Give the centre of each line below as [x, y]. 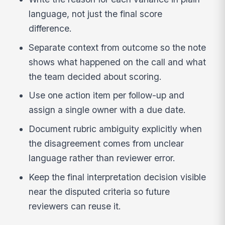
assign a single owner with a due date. [107, 110]
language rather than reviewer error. [102, 158]
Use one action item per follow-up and [107, 95]
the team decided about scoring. [95, 76]
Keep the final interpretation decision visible [118, 177]
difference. [50, 28]
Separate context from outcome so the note [118, 47]
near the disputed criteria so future [99, 192]
